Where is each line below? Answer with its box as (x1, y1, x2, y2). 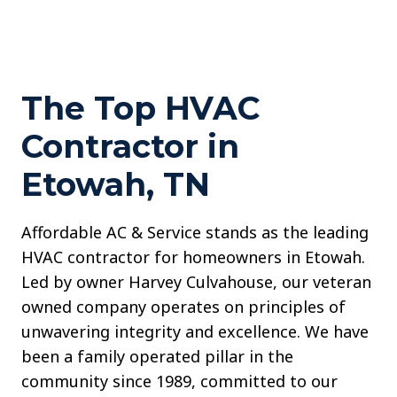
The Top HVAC (21, 89, 260, 128)
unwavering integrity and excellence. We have (21, 321, 369, 343)
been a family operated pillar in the (21, 346, 293, 368)
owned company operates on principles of (21, 296, 346, 318)
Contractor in (21, 127, 239, 167)
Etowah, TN (21, 165, 210, 205)
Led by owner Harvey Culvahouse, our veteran (21, 271, 371, 293)
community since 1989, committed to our (21, 370, 338, 393)
